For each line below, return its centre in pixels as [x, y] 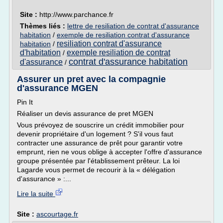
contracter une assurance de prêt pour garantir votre [100, 143]
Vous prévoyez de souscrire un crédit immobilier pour [101, 125]
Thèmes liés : [44, 26]
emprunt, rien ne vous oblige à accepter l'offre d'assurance [110, 152]
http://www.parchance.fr [76, 14]
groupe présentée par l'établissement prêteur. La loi [98, 161]
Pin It [25, 102]
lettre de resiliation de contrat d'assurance [133, 26]
